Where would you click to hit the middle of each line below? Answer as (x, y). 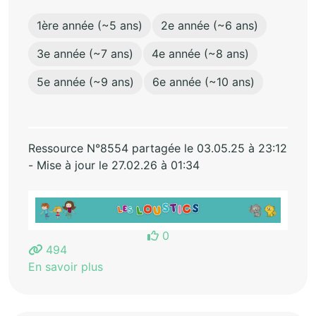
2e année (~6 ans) (209, 26)
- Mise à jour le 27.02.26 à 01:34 (114, 165)
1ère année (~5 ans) (90, 26)
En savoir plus (66, 267)
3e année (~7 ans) (85, 54)
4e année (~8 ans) (200, 54)
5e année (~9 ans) (85, 82)
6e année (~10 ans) (203, 82)
